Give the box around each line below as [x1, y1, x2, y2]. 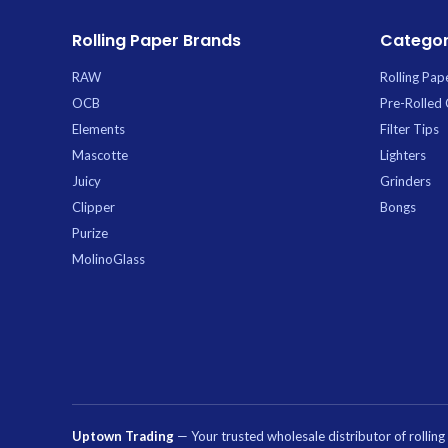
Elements [72, 121, 125, 138]
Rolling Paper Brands [72, 29, 241, 53]
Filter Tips [379, 121, 439, 138]
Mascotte [72, 147, 128, 164]
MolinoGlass [72, 251, 145, 268]
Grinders [379, 173, 431, 190]
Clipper [72, 199, 115, 216]
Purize [72, 225, 108, 242]
